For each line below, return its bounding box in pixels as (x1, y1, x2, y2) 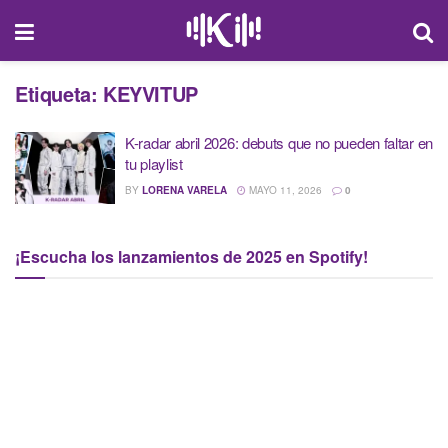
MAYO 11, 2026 (246, 183, 322, 197)
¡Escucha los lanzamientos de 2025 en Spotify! (15, 244, 368, 268)
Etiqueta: (15, 79, 103, 108)
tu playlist (125, 153, 183, 174)
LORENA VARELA (142, 183, 227, 197)
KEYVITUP (103, 79, 198, 108)
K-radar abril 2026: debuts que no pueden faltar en (125, 132, 434, 153)
